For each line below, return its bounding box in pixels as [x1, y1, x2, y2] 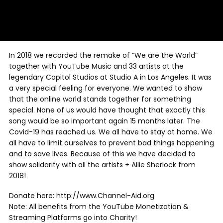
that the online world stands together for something [9, 94, 191, 104]
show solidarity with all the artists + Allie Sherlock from [9, 160, 196, 170]
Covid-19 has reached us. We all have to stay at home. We [9, 127, 213, 137]
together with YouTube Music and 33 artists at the [9, 61, 184, 71]
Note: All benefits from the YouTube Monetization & [9, 202, 189, 212]
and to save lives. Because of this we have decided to [9, 149, 196, 159]
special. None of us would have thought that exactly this [9, 105, 205, 115]
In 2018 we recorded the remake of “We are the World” [9, 50, 198, 60]
